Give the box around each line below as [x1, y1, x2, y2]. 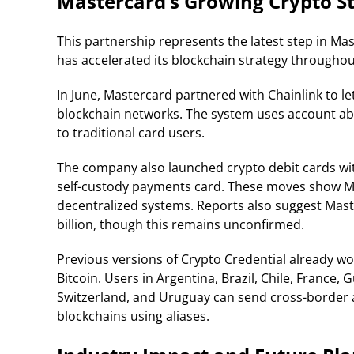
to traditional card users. [57, 124, 205, 142]
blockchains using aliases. [57, 307, 209, 326]
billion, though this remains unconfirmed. [57, 216, 304, 234]
